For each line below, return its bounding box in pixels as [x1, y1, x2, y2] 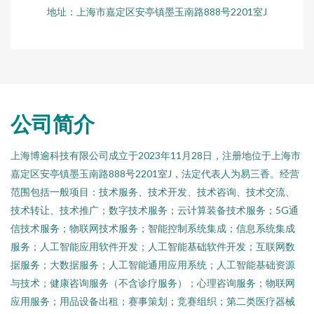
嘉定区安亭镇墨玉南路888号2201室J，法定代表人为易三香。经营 [11, 168, 299, 179]
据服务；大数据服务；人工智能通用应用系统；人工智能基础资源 [11, 259, 295, 271]
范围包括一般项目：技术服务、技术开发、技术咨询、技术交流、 [11, 186, 295, 198]
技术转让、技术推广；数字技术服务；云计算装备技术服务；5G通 [11, 204, 299, 216]
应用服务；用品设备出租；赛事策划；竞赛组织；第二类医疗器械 [11, 295, 295, 307]
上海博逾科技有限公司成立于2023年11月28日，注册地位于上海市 [11, 149, 301, 161]
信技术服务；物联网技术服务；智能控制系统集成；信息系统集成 [11, 222, 295, 234]
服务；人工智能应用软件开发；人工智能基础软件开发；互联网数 [11, 240, 295, 252]
